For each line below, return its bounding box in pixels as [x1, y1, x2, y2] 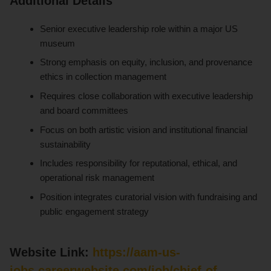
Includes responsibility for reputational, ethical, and [40, 158, 238, 169]
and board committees [40, 105, 129, 116]
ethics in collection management [40, 71, 167, 82]
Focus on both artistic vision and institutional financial [40, 124, 248, 135]
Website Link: [10, 245, 93, 259]
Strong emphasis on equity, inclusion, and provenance [40, 57, 253, 68]
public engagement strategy [40, 206, 149, 217]
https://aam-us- [93, 245, 180, 259]
